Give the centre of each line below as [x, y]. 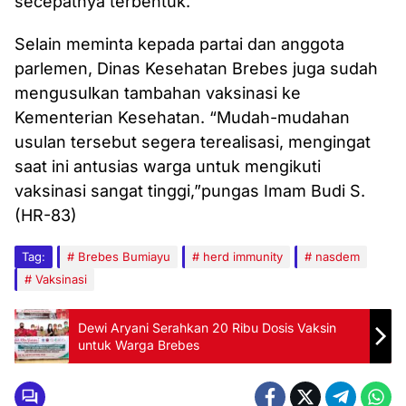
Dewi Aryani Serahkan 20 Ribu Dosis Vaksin [207, 328]
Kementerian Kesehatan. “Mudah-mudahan [182, 118]
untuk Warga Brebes [139, 345]
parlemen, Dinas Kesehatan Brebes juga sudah [196, 69]
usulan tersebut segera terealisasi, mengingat [193, 142]
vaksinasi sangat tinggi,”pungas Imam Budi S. [190, 191]
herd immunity [243, 257]
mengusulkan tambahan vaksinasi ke [158, 93]
